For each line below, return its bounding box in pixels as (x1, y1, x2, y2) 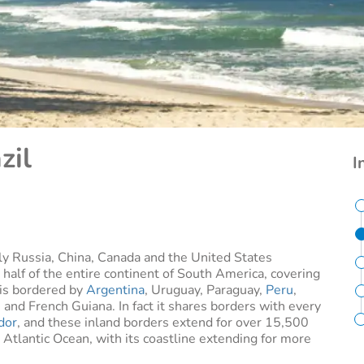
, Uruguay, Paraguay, (145, 281, 266, 299)
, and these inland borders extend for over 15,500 (17, 314, 309, 331)
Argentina (86, 281, 145, 299)
